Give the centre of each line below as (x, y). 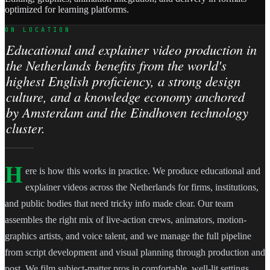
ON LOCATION (38, 29)
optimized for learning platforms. (67, 9)
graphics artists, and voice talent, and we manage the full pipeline (128, 236)
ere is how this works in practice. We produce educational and (143, 171)
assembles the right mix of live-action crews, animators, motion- (126, 220)
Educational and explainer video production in (131, 50)
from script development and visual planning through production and (135, 253)
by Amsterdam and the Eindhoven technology (127, 112)
